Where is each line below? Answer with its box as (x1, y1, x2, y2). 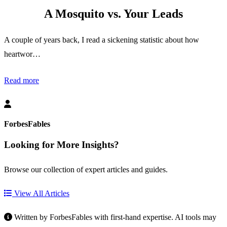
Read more (4, 75, 39, 85)
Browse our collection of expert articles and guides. (4, 165, 168, 174)
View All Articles (12, 189, 69, 198)
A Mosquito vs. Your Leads (44, 7, 183, 20)
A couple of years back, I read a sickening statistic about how (4, 35, 199, 44)
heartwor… (4, 49, 41, 58)
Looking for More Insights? (4, 139, 119, 150)
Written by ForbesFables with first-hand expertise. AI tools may (12, 213, 216, 222)
